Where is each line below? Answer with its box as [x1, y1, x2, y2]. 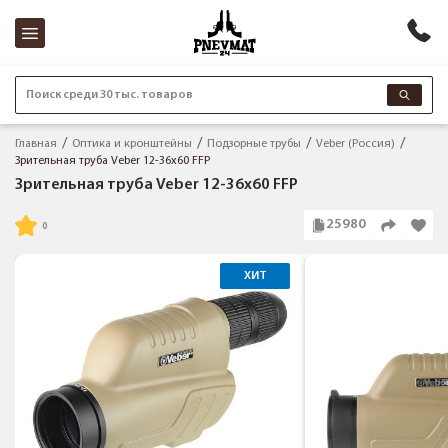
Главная [15, 137, 57, 150]
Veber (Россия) [316, 137, 395, 150]
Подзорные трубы [207, 137, 301, 150]
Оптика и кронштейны [72, 137, 192, 150]
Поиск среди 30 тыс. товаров [26, 88, 193, 101]
